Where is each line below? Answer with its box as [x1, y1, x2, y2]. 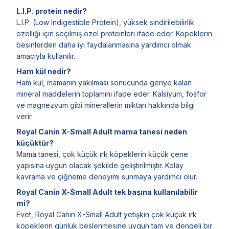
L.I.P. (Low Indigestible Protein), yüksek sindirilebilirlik [16, 17, 194, 27]
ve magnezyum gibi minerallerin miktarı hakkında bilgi [16, 100, 195, 109]
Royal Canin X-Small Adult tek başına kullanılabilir [16, 187, 198, 196]
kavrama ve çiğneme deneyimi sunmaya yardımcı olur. [16, 172, 197, 181]
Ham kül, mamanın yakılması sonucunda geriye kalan [16, 78, 192, 87]
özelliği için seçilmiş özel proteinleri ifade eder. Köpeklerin [16, 29, 212, 38]
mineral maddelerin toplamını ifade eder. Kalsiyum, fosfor [16, 89, 207, 98]
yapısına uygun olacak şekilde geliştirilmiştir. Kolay [16, 161, 184, 170]
